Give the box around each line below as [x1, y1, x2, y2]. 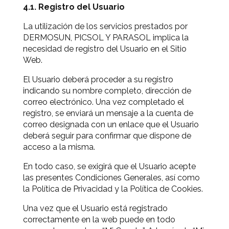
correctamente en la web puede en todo [23, 215, 175, 224]
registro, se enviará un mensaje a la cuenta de [23, 108, 193, 118]
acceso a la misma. [23, 142, 95, 152]
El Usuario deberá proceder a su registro [23, 75, 173, 84]
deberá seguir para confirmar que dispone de [23, 131, 191, 141]
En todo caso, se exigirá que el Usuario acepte [23, 162, 196, 171]
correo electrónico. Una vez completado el [23, 97, 184, 107]
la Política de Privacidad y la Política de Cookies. [23, 184, 203, 194]
